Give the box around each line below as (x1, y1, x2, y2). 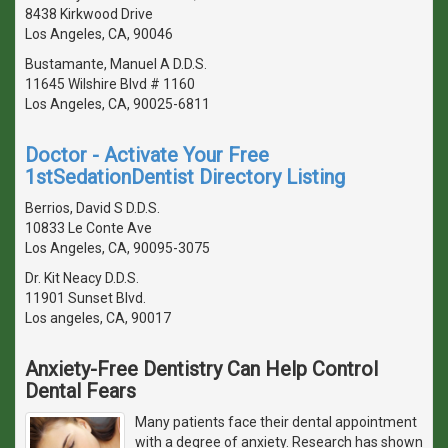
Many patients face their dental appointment (135, 413, 417, 430)
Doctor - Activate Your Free (25, 142, 269, 167)
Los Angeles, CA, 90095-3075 (25, 239, 210, 256)
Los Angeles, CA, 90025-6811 (25, 95, 210, 112)
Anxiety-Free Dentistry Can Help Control (25, 356, 378, 381)
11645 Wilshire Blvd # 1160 (25, 75, 195, 92)
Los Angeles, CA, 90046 (25, 25, 173, 42)
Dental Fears (25, 378, 136, 403)
